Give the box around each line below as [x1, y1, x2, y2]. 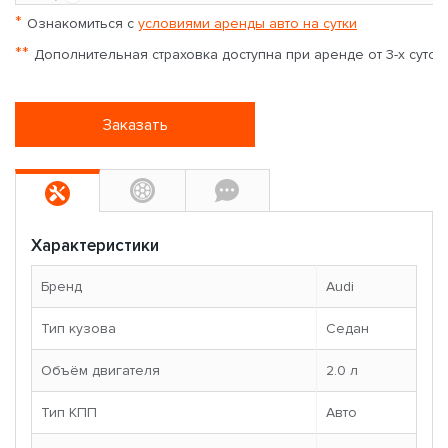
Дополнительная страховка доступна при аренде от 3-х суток [34, 46, 444, 64]
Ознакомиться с [27, 15, 138, 33]
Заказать [102, 114, 168, 135]
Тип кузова [41, 320, 116, 338]
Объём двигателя [41, 362, 160, 380]
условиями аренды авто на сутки [138, 15, 357, 33]
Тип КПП [41, 404, 97, 422]
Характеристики [31, 235, 159, 257]
